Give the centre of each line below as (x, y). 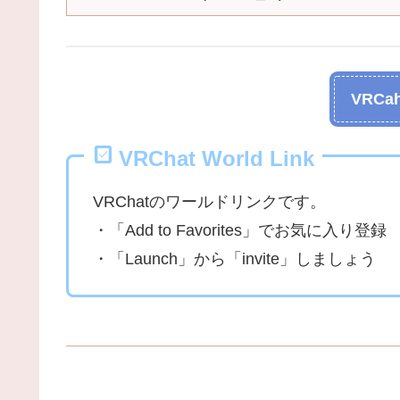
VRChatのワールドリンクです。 (209, 202)
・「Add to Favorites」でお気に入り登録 (240, 231)
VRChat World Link (217, 159)
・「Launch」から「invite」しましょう (234, 259)
